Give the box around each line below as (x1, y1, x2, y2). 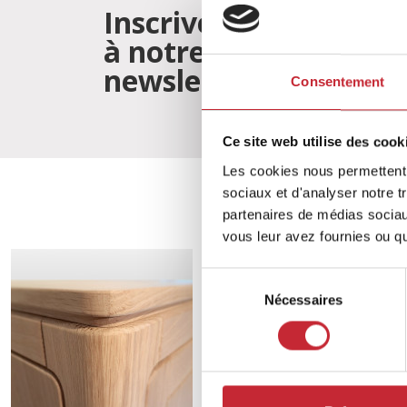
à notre (104, 32, 205, 71)
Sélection (201, 270, 256, 286)
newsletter (104, 61, 255, 100)
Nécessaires (263, 292, 343, 308)
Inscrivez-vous (104, 3, 303, 42)
